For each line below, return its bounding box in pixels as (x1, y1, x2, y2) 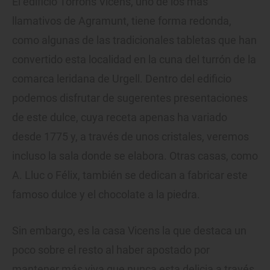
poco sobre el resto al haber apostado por (12, 243, 210, 256)
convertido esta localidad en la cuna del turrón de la (12, 52, 256, 66)
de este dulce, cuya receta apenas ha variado (12, 110, 227, 124)
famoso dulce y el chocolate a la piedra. (12, 187, 200, 201)
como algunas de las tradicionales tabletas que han (12, 33, 257, 46)
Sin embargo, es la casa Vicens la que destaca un (12, 224, 246, 237)
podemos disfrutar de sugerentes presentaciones (12, 91, 248, 104)
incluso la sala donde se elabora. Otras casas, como (12, 149, 258, 162)
